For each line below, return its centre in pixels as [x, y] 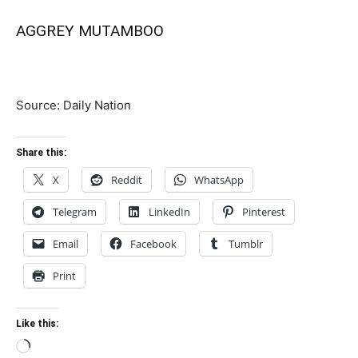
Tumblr [246, 244]
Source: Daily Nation [74, 105]
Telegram [75, 212]
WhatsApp [219, 180]
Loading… [57, 348]
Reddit [127, 180]
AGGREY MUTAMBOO [90, 31]
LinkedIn [169, 212]
